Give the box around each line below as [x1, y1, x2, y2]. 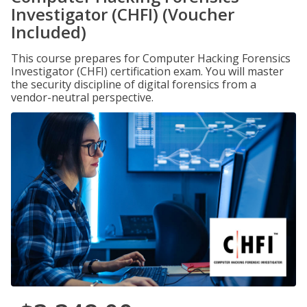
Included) [11, 21, 86, 43]
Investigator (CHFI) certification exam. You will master [11, 64, 284, 79]
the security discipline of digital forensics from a [11, 77, 256, 92]
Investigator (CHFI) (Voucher [11, 3, 234, 25]
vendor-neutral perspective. [11, 90, 153, 105]
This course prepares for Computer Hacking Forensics [11, 51, 291, 66]
